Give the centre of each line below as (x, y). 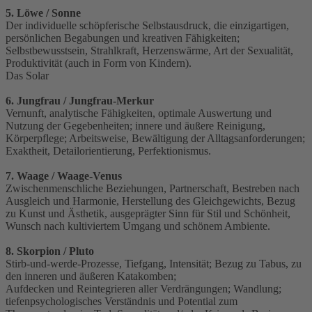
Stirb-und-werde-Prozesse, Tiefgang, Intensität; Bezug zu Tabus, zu (154, 264)
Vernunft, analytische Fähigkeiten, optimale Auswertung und (139, 114)
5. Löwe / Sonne (43, 13)
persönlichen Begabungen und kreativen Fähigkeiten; (123, 38)
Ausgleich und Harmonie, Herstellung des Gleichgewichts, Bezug (150, 201)
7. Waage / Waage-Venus (64, 176)
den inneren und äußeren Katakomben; (91, 276)
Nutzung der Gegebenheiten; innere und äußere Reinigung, (135, 126)
